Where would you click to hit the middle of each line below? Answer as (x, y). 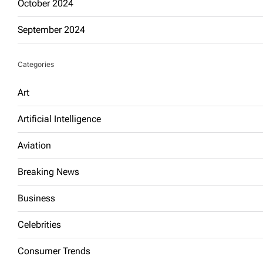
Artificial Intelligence (59, 119)
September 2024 (51, 30)
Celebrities (39, 225)
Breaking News (48, 172)
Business (36, 198)
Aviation (34, 145)
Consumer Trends (54, 251)
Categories (36, 64)
